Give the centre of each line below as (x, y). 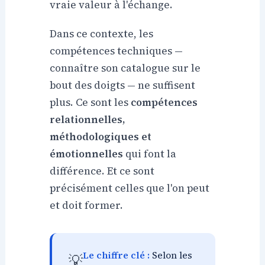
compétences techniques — (117, 51)
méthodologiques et (101, 137)
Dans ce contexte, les (102, 34)
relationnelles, (88, 120)
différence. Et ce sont (102, 171)
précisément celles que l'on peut (130, 188)
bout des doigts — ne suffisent (123, 85)
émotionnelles (87, 154)
